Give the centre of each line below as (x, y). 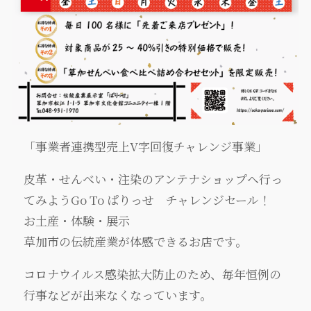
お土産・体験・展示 (77, 221)
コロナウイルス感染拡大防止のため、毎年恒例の (153, 274)
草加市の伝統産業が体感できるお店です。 (136, 242)
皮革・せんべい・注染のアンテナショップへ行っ (153, 179)
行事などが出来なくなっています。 (118, 295)
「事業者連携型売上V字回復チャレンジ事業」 (146, 146)
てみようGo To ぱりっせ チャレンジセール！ (148, 200)
